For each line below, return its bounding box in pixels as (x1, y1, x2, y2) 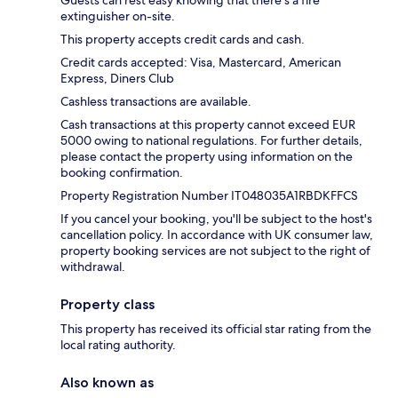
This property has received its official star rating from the (60, 320, 371, 337)
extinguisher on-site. (60, 7, 175, 24)
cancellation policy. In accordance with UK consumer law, (60, 226, 373, 243)
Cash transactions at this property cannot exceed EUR (60, 115, 355, 132)
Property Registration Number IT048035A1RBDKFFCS (60, 187, 358, 203)
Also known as (60, 373, 154, 391)
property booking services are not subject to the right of (60, 242, 370, 259)
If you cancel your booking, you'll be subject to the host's (60, 210, 372, 227)
